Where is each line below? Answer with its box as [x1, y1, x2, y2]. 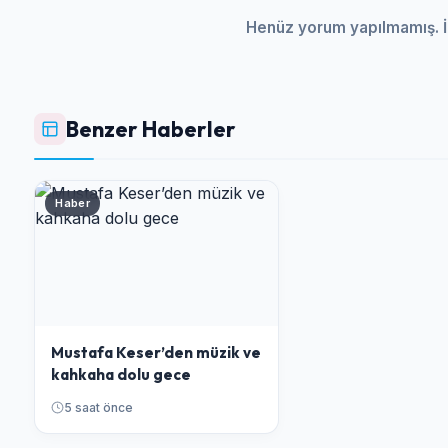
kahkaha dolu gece [51, 365, 192, 385]
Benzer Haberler [66, 114, 237, 143]
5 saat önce [64, 400, 134, 416]
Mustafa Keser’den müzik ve [51, 343, 262, 363]
